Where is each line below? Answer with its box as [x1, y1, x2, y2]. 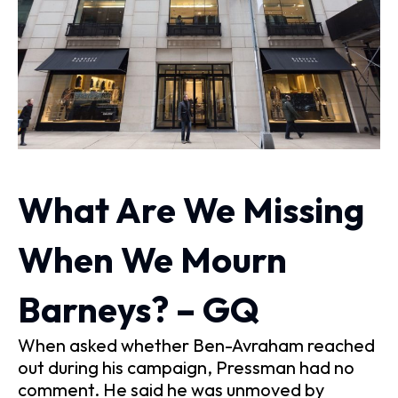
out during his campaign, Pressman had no [18, 356, 354, 379]
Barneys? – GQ [18, 287, 259, 332]
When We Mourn [18, 237, 287, 283]
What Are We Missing [18, 187, 364, 233]
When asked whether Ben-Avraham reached [18, 334, 375, 357]
